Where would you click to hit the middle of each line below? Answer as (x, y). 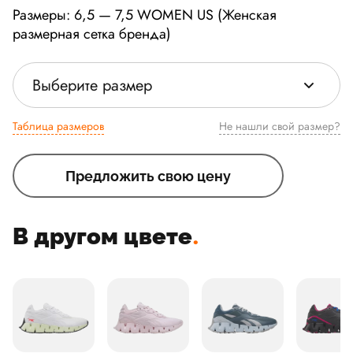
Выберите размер (92, 85)
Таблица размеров (58, 126)
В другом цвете (102, 236)
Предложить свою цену (148, 176)
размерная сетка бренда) (92, 34)
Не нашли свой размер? (306, 126)
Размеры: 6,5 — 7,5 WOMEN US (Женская (145, 15)
